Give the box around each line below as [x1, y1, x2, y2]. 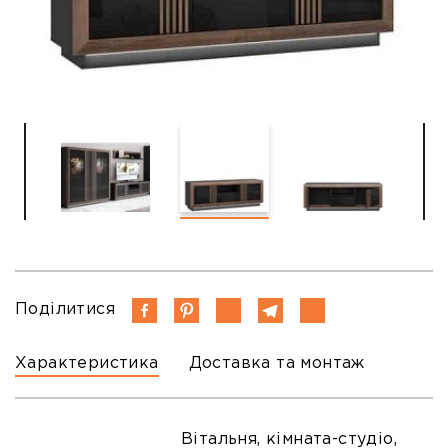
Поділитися [15, 302, 115, 318]
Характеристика [15, 356, 159, 372]
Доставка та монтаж [188, 356, 365, 372]
